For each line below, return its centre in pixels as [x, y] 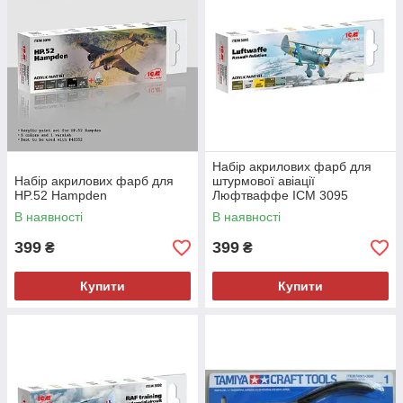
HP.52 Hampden [61, 196]
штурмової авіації [264, 181]
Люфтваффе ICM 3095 [280, 196]
